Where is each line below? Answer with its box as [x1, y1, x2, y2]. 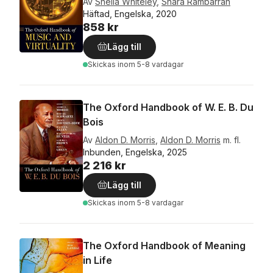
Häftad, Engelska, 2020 [83, 9, 177, 19]
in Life [83, 254, 112, 266]
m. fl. [223, 135, 241, 145]
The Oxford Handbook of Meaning [83, 239, 246, 252]
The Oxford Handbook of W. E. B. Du [83, 101, 253, 113]
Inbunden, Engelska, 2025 [83, 147, 187, 157]
